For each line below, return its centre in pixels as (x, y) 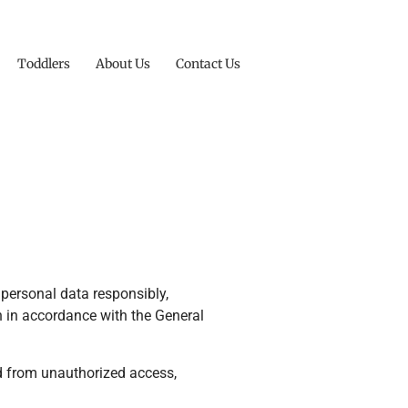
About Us (123, 64)
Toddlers (44, 64)
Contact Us (209, 64)
